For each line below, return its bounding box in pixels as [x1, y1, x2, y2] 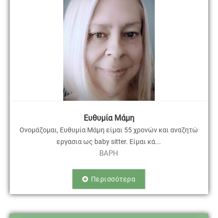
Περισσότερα [91, 175, 136, 183]
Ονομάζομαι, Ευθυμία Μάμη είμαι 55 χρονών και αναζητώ [19, 126, 199, 134]
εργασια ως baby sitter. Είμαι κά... [56, 138, 162, 146]
